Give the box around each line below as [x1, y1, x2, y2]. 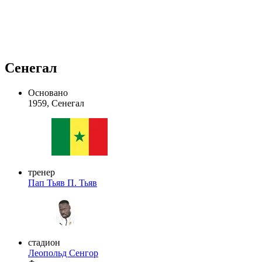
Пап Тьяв [28, 177, 67, 188]
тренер [28, 167, 55, 177]
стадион [28, 237, 60, 247]
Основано [28, 87, 68, 98]
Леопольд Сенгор [28, 247, 98, 258]
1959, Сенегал [28, 98, 84, 108]
